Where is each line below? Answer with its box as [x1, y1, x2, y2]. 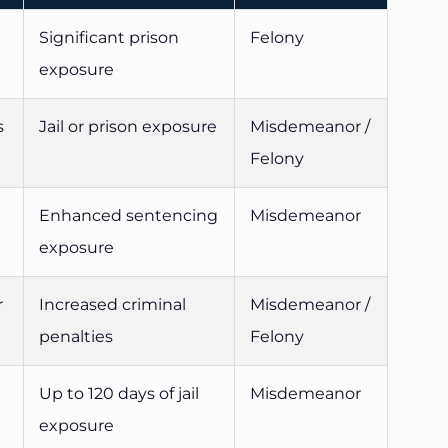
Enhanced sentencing [39, 206, 218, 226]
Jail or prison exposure [39, 117, 217, 137]
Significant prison [39, 28, 179, 48]
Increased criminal [39, 295, 186, 315]
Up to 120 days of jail [39, 384, 199, 404]
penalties [39, 327, 113, 347]
